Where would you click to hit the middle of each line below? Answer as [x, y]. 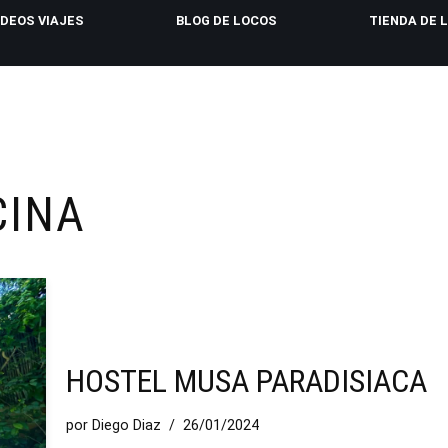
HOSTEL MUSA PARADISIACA [246, 381]
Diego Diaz [126, 426]
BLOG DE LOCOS [226, 20]
